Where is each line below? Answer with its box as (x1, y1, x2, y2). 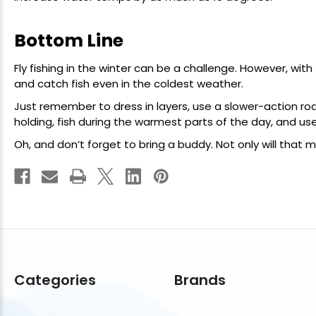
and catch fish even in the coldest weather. (14, 75, 243, 91)
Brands (174, 270, 226, 291)
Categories (14, 270, 96, 291)
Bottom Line (14, 28, 123, 54)
